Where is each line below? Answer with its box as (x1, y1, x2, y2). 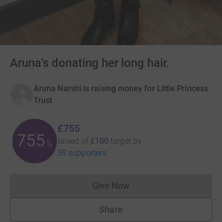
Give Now (92, 180, 130, 191)
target (111, 136, 131, 146)
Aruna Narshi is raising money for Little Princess (34, 83, 208, 93)
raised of (57, 136, 89, 146)
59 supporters (57, 148, 107, 158)
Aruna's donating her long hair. (10, 55, 170, 70)
